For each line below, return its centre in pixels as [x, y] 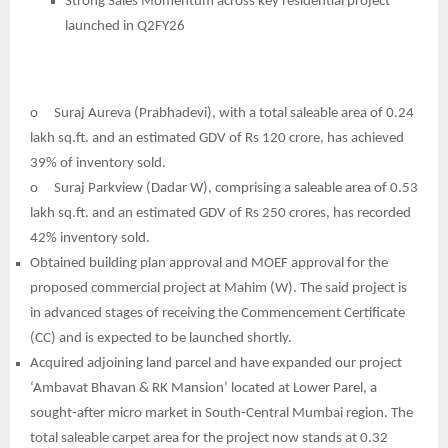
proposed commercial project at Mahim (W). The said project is [218, 288]
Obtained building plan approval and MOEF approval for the [209, 263]
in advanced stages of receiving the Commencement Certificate [217, 313]
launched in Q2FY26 [125, 26]
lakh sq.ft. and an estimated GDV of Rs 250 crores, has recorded [220, 213]
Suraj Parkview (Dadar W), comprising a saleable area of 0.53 [236, 188]
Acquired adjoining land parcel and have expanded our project [216, 363]
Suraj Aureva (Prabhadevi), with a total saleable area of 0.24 [234, 113]
